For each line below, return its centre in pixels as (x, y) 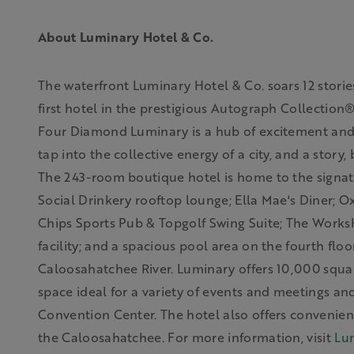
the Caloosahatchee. (103, 337)
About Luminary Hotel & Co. (126, 37)
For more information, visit (251, 337)
